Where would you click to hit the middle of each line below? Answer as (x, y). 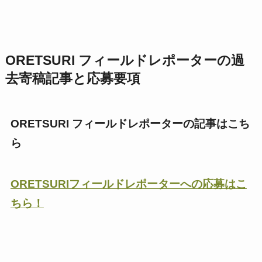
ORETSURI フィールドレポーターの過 (125, 60)
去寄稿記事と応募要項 (73, 78)
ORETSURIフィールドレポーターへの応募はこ (128, 184)
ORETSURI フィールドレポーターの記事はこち (130, 123)
